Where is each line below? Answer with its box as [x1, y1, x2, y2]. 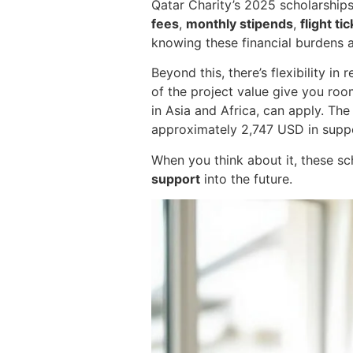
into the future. [200, 170, 292, 187]
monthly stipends [186, 15, 293, 32]
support [151, 170, 200, 187]
